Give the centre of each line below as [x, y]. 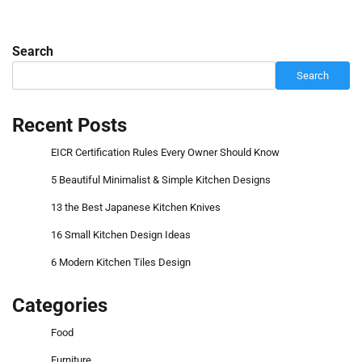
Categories [60, 306]
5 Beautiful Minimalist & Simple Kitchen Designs [161, 180]
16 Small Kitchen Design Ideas [121, 235]
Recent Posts [69, 126]
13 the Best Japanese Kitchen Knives [136, 208]
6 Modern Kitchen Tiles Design [121, 263]
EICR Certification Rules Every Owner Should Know [165, 153]
